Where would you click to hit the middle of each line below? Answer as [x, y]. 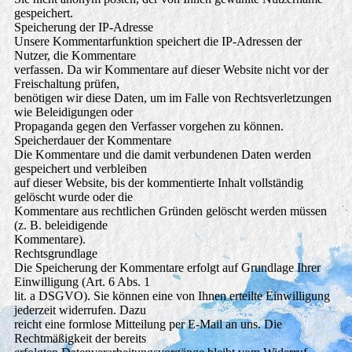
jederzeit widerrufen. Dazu [80, 310]
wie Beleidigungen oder [73, 112]
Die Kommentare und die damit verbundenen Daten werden [162, 155]
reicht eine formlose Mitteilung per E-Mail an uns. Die [148, 324]
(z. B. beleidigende [60, 225]
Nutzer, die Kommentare [75, 56]
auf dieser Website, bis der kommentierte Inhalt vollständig [158, 183]
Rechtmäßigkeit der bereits [80, 339]
